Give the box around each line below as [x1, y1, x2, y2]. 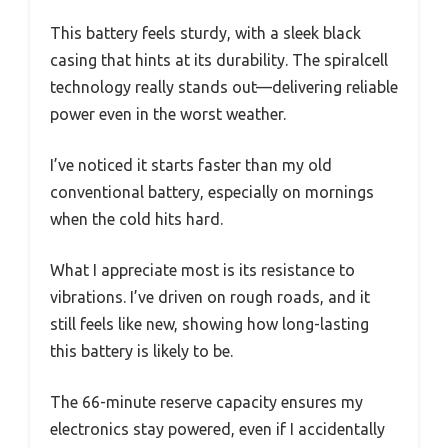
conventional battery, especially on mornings [50, 183, 374, 202]
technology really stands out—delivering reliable [50, 78, 398, 97]
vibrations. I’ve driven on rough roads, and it [50, 288, 370, 307]
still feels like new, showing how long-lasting [50, 315, 369, 334]
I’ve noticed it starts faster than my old [50, 156, 332, 175]
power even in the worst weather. [50, 105, 286, 124]
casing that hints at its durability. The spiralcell [50, 51, 388, 70]
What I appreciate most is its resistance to [50, 261, 355, 280]
